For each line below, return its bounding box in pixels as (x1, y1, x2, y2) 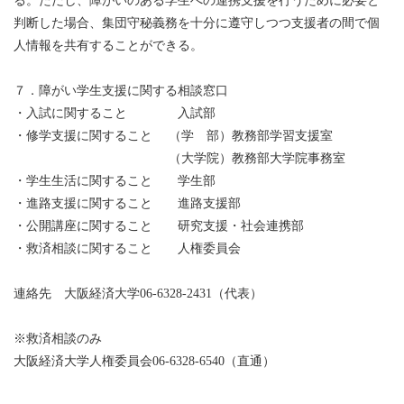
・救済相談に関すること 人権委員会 (14, 242, 241, 256)
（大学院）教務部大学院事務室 (14, 151, 345, 166)
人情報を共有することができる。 (14, 39, 203, 53)
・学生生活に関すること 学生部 (14, 174, 216, 188)
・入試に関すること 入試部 (14, 106, 216, 121)
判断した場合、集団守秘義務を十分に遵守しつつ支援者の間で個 (14, 16, 380, 31)
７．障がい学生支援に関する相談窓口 (14, 84, 228, 98)
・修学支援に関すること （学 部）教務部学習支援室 (14, 129, 333, 143)
